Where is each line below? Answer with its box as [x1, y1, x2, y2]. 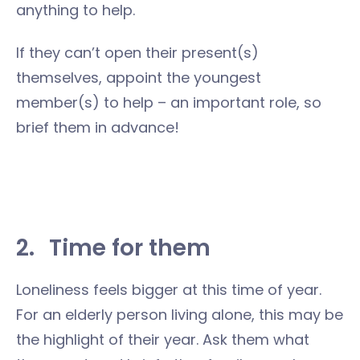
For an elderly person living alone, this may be [16, 305, 343, 325]
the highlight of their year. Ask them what [16, 329, 309, 350]
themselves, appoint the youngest [16, 67, 261, 88]
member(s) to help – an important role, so [16, 92, 321, 112]
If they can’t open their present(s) [16, 43, 259, 63]
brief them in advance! [16, 117, 179, 137]
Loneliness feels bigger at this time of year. [16, 280, 321, 300]
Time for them [49, 232, 211, 264]
